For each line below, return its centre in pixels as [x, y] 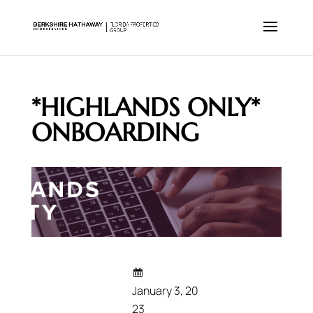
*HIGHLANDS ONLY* [145, 107]
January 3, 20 [165, 290]
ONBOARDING [115, 132]
